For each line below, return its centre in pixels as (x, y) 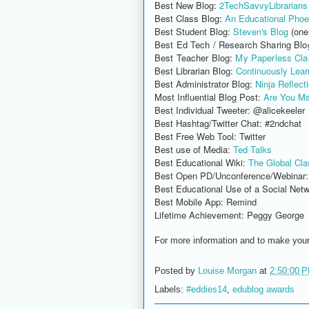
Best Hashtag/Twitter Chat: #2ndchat (228, 123)
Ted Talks (252, 149)
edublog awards (263, 289)
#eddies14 (207, 289)
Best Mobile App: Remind (206, 201)
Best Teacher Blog (192, 57)
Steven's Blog (261, 31)
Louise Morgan (227, 270)
